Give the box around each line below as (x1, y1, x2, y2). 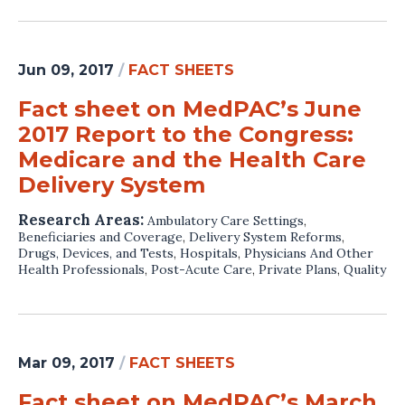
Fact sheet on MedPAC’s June (18, 95, 362, 122)
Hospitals (180, 244, 238, 261)
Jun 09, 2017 (18, 61, 114, 79)
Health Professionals (18, 260, 145, 278)
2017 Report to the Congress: (18, 120, 353, 147)
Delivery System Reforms (189, 228, 342, 245)
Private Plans (259, 260, 337, 278)
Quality (344, 260, 386, 278)
